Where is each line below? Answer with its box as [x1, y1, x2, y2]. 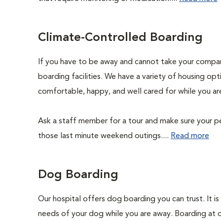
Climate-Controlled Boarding [38, 32, 203, 44]
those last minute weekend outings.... [38, 132, 171, 140]
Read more [171, 132, 209, 140]
